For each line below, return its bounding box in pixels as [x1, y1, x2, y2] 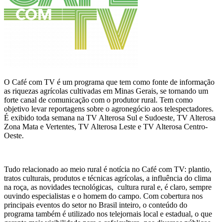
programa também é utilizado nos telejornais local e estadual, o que [4, 210, 212, 219]
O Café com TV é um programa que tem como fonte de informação [4, 78, 215, 87]
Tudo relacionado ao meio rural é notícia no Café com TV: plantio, [4, 165, 212, 174]
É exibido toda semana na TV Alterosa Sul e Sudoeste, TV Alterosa [4, 113, 216, 122]
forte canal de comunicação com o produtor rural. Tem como [4, 96, 193, 105]
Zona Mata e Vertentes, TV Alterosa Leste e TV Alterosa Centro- [4, 122, 208, 131]
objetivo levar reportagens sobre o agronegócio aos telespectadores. [4, 105, 214, 113]
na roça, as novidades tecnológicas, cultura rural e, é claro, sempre [4, 183, 212, 192]
